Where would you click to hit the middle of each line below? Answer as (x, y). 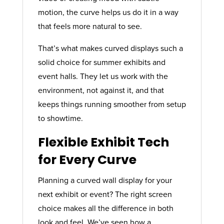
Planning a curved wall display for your (105, 180)
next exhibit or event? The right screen (105, 194)
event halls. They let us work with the (103, 76)
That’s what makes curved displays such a (110, 48)
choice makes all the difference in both (105, 208)
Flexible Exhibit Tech (103, 142)
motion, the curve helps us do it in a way (108, 12)
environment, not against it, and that (101, 90)
